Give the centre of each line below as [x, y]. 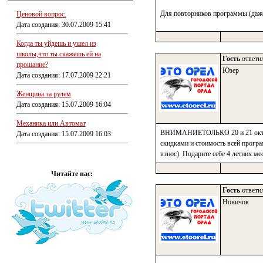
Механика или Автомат [51, 123]
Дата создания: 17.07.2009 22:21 [63, 75]
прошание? [32, 65]
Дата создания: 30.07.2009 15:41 [63, 25]
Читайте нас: [72, 174]
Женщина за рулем [43, 94]
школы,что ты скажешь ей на [58, 54]
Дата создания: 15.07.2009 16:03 [63, 134]
